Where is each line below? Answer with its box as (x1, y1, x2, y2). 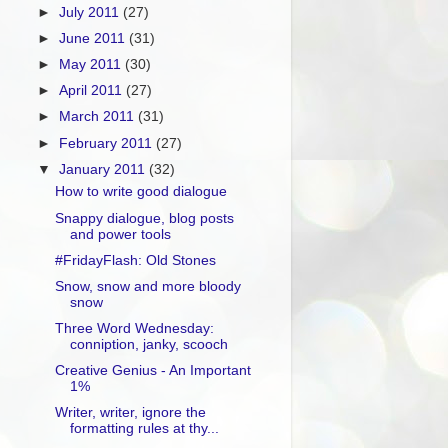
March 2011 (59, 109, 139, 125)
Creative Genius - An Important (54, 363, 251, 378)
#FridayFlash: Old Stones (54, 252, 216, 268)
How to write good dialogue (54, 184, 227, 200)
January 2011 (59, 161, 150, 177)
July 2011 (59, 4, 124, 20)
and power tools (69, 226, 171, 242)
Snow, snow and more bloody (54, 278, 241, 294)
